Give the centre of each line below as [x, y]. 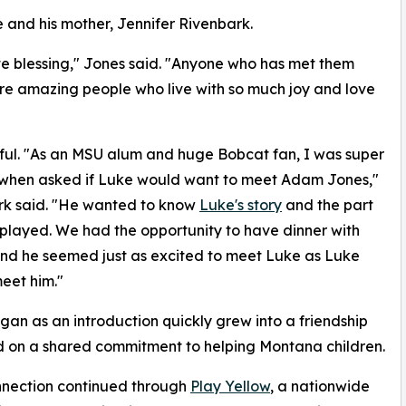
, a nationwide [320, 387]
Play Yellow [230, 387]
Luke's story [241, 205]
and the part [328, 205]
